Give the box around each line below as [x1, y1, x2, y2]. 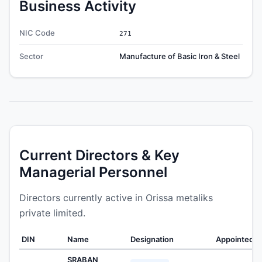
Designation [130, 234, 174, 244]
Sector [19, 51, 43, 61]
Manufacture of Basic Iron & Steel [119, 51, 240, 61]
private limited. [19, 206, 85, 219]
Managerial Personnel [19, 163, 167, 181]
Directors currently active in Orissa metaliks [19, 191, 213, 204]
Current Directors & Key [19, 146, 180, 164]
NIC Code [19, 27, 55, 37]
